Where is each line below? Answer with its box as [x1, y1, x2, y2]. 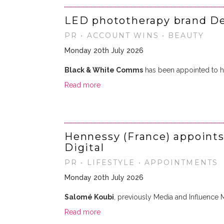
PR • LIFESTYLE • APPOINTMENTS [64, 158, 218, 167]
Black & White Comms [64, 66, 143, 74]
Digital [64, 141, 104, 153]
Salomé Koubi [64, 193, 114, 201]
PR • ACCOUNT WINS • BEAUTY [64, 31, 204, 40]
